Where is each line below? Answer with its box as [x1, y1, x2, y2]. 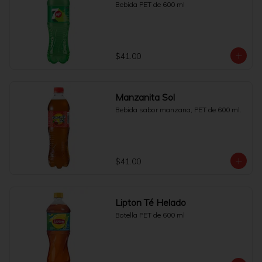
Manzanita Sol [115, 91, 175, 103]
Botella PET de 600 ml [115, 211, 185, 219]
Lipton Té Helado [115, 196, 186, 208]
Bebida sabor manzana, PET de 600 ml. [115, 105, 242, 114]
